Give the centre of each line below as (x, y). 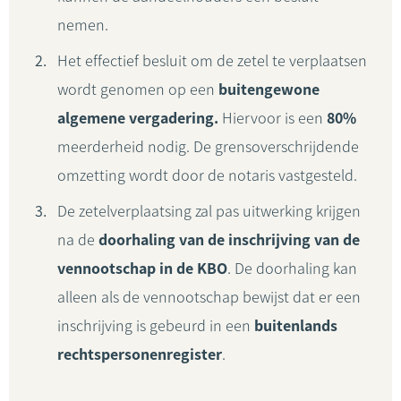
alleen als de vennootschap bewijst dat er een (209, 297)
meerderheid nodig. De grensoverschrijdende (208, 147)
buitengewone (269, 90)
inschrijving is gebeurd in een (156, 326)
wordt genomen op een (138, 90)
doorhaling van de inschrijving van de (229, 240)
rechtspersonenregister (140, 354)
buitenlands (296, 326)
